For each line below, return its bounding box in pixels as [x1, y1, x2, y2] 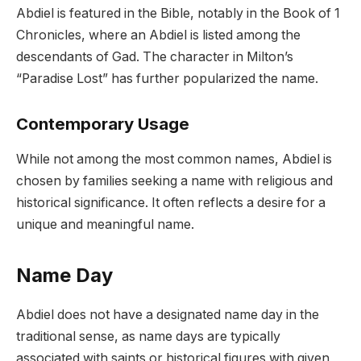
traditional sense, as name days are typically [16, 329, 280, 345]
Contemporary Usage [16, 113, 189, 134]
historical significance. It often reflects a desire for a [16, 195, 326, 211]
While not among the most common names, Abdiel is [16, 151, 332, 168]
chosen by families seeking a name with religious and [16, 173, 333, 189]
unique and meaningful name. [16, 217, 194, 233]
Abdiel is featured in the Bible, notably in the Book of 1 [16, 6, 340, 22]
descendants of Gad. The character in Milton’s [16, 49, 293, 65]
